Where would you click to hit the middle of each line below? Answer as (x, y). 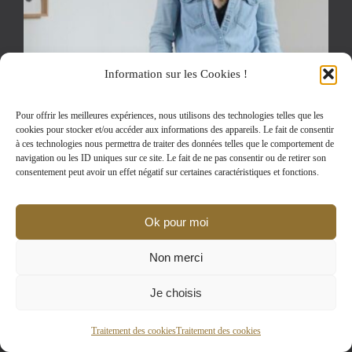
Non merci (176, 257)
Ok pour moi (176, 222)
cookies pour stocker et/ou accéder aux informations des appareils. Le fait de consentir (175, 130)
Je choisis (176, 292)
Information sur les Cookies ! (176, 74)
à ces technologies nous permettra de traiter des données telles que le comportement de (175, 144)
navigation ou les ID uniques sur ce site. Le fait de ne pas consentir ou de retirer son (171, 158)
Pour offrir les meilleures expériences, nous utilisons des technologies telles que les (170, 115)
